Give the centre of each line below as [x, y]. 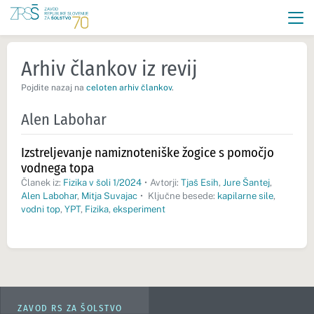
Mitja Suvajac [109, 196]
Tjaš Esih [199, 183]
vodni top [41, 209]
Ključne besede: [181, 196]
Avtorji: [165, 183]
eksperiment [139, 209]
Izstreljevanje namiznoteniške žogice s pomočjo [148, 152]
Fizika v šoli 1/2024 [102, 183]
